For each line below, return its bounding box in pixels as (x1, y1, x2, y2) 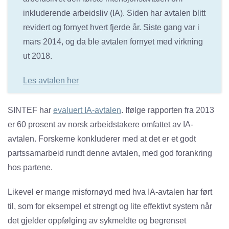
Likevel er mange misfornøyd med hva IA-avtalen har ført (8, 188, 212, 197)
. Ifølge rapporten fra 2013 (121, 106, 214, 115)
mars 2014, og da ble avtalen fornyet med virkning (23, 37, 203, 47)
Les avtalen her (23, 76, 79, 85)
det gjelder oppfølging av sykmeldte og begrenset (8, 216, 186, 225)
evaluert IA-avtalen (53, 106, 121, 115)
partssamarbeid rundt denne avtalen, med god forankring (8, 149, 212, 158)
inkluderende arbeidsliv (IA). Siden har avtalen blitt (23, 9, 205, 18)
